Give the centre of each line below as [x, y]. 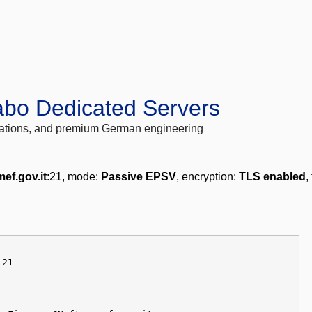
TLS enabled [272, 177]
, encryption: [208, 177]
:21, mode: [74, 177]
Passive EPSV [139, 177]
